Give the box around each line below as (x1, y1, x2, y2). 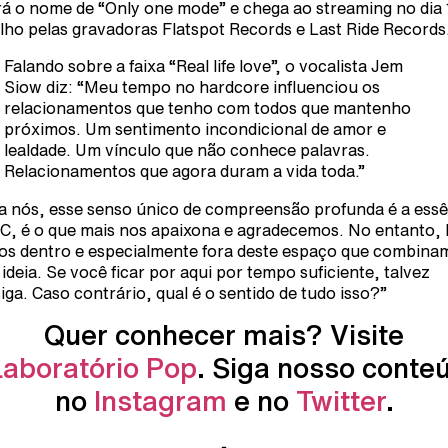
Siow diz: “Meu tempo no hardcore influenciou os (4, 79, 380, 96)
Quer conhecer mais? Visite (44, 320, 404, 350)
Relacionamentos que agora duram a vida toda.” (4, 163, 365, 180)
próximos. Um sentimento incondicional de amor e (4, 121, 386, 138)
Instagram (93, 386, 227, 416)
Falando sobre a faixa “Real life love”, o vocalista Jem (4, 58, 403, 75)
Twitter (295, 386, 386, 416)
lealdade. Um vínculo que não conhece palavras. (4, 142, 370, 159)
